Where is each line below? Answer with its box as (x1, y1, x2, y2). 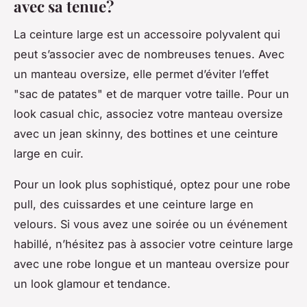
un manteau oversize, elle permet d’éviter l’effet (14, 67, 269, 82)
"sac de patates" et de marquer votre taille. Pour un (14, 87, 289, 101)
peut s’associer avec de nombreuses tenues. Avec (14, 47, 284, 62)
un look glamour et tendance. (14, 277, 171, 291)
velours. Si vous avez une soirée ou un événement (14, 217, 287, 232)
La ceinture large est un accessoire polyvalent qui (14, 27, 280, 42)
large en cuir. (14, 147, 84, 161)
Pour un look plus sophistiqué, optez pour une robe (14, 177, 291, 192)
